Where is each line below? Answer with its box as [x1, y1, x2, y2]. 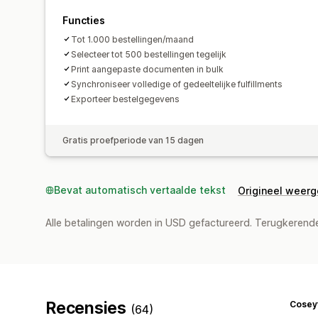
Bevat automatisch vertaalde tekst [54, 183, 226, 196]
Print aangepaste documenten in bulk [71, 63, 224, 75]
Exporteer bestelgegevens [71, 93, 180, 104]
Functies [62, 13, 105, 26]
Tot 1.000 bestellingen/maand [71, 33, 194, 45]
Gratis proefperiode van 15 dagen [62, 134, 204, 146]
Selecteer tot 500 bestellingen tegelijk [71, 48, 226, 60]
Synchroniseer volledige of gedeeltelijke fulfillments [71, 78, 283, 89]
